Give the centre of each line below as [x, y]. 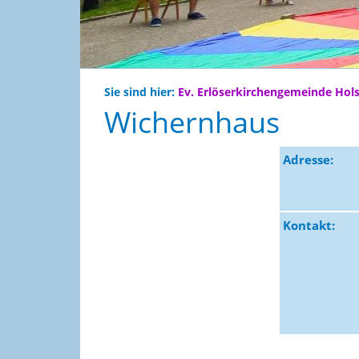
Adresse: [308, 159]
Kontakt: [309, 225]
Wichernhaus [192, 122]
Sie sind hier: [141, 92]
